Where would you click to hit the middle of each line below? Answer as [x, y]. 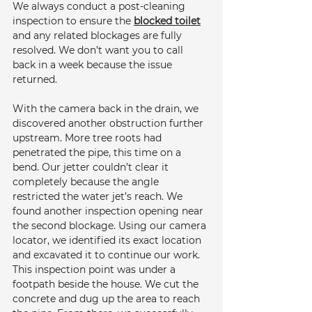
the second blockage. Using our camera [111, 225]
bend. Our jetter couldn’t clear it [92, 167]
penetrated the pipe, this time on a [98, 152]
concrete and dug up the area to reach [108, 298]
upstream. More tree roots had [88, 138]
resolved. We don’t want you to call [99, 50]
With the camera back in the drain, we [107, 108]
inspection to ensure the [73, 21]
